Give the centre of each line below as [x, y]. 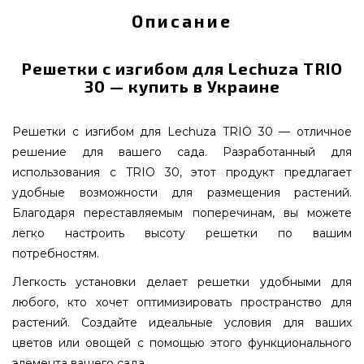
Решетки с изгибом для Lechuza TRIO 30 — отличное [182, 132]
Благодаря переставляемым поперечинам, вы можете [182, 213]
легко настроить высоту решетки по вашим [182, 233]
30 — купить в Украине [182, 86]
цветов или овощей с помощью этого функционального [182, 343]
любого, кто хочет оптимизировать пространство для [182, 302]
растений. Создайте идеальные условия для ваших [182, 323]
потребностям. [56, 253]
